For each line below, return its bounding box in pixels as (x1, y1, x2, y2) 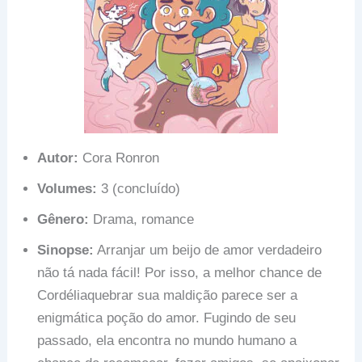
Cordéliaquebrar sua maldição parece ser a (37, 287, 298, 303)
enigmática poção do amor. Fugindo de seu (37, 309, 297, 326)
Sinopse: (37, 242, 95, 258)
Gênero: (37, 211, 90, 227)
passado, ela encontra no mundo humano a (37, 332, 297, 348)
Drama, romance (89, 211, 195, 227)
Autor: (37, 149, 79, 166)
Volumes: (37, 180, 98, 196)
